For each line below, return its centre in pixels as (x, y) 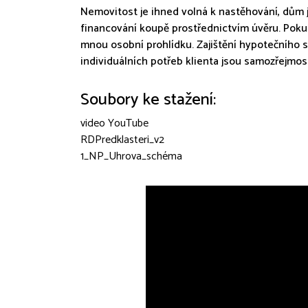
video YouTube (114, 123)
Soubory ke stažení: (148, 100)
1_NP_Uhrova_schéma (131, 156)
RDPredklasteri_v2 (122, 140)
